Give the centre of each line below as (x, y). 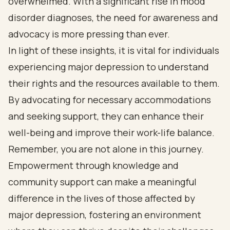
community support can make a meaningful (102, 182)
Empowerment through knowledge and (93, 165)
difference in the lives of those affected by (102, 198)
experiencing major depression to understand (109, 67)
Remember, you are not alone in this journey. (106, 149)
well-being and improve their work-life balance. (111, 132)
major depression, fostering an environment (105, 215)
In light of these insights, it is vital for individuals (114, 50)
